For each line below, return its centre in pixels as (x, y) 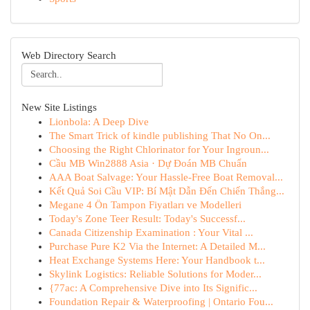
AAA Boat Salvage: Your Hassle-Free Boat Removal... (166, 177)
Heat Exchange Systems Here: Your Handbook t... (157, 260)
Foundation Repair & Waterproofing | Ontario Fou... (161, 302)
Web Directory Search (69, 55)
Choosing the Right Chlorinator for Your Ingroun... (159, 149)
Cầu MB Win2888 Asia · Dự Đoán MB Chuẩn (148, 163)
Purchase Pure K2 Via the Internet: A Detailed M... (157, 246)
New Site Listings (59, 107)
